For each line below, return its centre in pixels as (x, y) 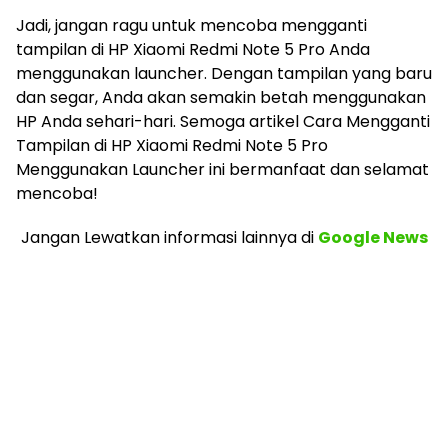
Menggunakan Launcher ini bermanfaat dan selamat (222, 169)
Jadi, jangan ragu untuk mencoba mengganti (191, 25)
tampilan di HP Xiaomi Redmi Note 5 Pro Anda (193, 49)
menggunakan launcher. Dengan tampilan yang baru (224, 73)
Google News (372, 237)
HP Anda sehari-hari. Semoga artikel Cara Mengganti (223, 121)
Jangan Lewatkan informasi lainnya (158, 237)
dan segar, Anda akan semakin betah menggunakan (221, 97)
